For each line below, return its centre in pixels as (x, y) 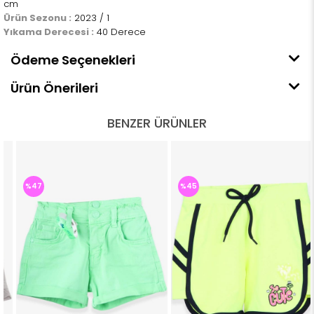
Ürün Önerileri (54, 88)
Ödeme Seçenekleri (73, 60)
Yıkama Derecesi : (49, 32)
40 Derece (120, 32)
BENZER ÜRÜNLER (157, 123)
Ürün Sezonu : (37, 18)
